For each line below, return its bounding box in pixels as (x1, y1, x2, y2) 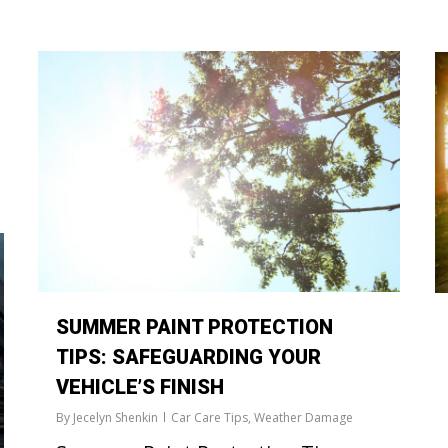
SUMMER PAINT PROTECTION (56, 315, 333, 340)
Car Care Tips (171, 409, 248, 427)
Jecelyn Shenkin (73, 409, 158, 427)
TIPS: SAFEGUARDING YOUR (56, 345, 321, 370)
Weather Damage (254, 409, 353, 427)
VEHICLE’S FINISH (56, 375, 224, 400)
